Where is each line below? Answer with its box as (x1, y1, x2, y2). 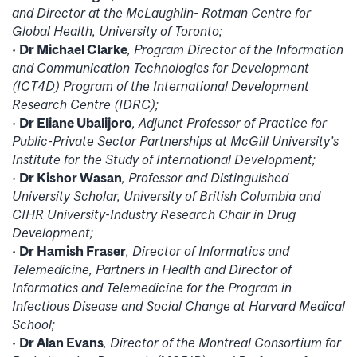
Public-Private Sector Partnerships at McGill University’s (12, 132, 339, 149)
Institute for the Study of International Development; (12, 151, 316, 167)
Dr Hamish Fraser (19, 242, 126, 259)
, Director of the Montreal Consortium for (104, 334, 341, 351)
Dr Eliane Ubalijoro (19, 114, 132, 131)
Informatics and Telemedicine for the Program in (12, 279, 292, 296)
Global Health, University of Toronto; (12, 22, 222, 39)
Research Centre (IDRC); (12, 96, 159, 112)
